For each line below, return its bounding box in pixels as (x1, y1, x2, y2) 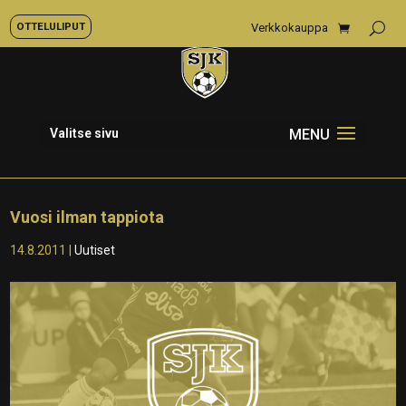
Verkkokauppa (251, 21, 328, 34)
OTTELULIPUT (16, 20, 85, 33)
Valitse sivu (49, 126, 119, 140)
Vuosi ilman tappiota (10, 208, 165, 227)
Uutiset (74, 243, 116, 257)
